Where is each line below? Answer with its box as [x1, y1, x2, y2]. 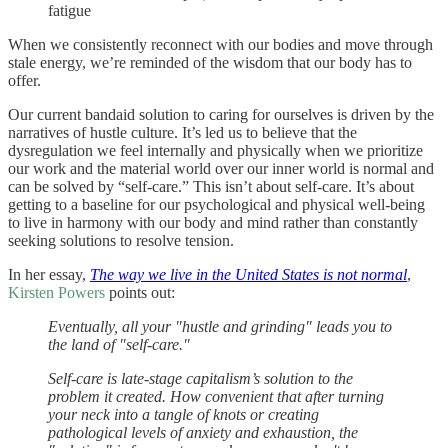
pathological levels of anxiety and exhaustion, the [48, 424, 358, 442]
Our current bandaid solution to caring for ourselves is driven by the [8, 106, 434, 124]
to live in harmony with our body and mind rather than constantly [8, 214, 418, 232]
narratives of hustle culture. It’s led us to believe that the [8, 124, 357, 142]
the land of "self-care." [48, 336, 190, 354]
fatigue [48, 2, 91, 20]
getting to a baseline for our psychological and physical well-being [8, 196, 425, 214]
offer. [8, 72, 41, 90]
